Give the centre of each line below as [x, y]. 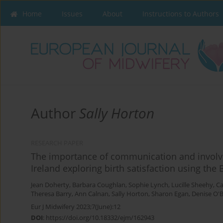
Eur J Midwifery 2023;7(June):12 [76, 207]
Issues [72, 14]
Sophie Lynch [148, 185]
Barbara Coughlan [99, 185]
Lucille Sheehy [192, 185]
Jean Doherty [50, 185]
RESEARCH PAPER [57, 143]
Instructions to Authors [181, 14]
